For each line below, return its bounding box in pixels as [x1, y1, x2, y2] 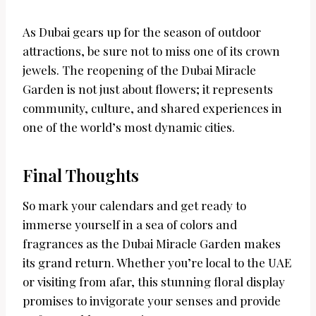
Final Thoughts [23, 164, 139, 187]
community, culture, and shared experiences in [23, 100, 282, 116]
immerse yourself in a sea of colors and [23, 217, 237, 233]
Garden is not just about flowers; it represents [23, 81, 273, 97]
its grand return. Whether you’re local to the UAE [23, 255, 291, 271]
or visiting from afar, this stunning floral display [23, 274, 285, 290]
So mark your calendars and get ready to [23, 197, 246, 214]
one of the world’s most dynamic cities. [23, 119, 235, 135]
